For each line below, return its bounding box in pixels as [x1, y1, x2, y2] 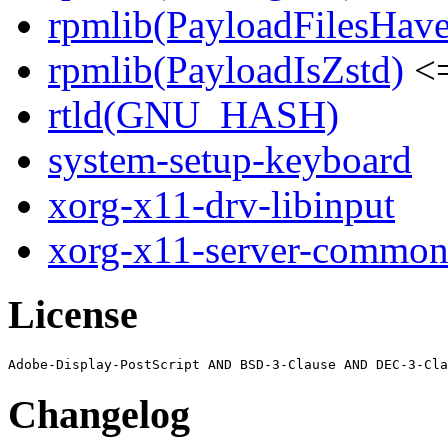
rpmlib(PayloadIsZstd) [48, 48, 404, 92]
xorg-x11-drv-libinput [48, 183, 395, 227]
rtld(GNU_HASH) [48, 93, 339, 137]
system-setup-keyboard [48, 138, 412, 182]
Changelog [8, 391, 190, 437]
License [8, 292, 138, 338]
